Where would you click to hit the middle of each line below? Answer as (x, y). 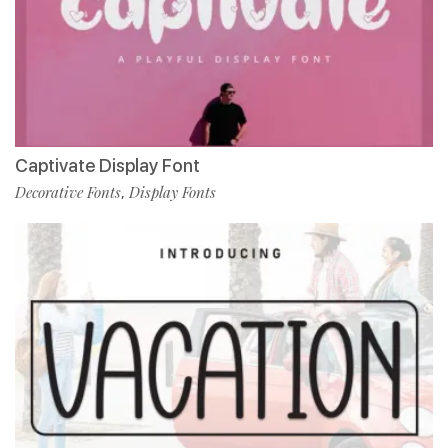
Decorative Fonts (68, 191)
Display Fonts (172, 191)
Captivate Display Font (107, 165)
